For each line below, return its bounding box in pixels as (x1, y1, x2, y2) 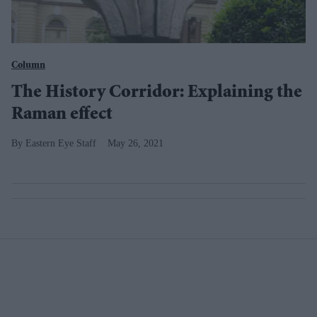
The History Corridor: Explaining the (11, 84, 302, 103)
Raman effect (11, 106, 113, 125)
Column (11, 61, 45, 71)
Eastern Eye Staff (25, 138, 96, 149)
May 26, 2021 (108, 138, 163, 149)
